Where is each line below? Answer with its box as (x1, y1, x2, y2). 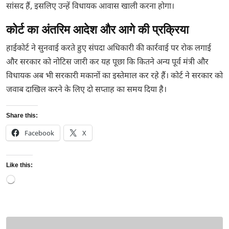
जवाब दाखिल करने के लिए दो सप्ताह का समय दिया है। (6, 85, 167, 96)
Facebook (25, 128, 54, 138)
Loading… (15, 177, 43, 186)
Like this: (6, 162, 33, 169)
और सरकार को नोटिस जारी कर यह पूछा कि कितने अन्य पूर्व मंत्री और (6, 57, 209, 68)
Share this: (6, 112, 38, 120)
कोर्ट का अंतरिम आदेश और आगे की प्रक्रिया (6, 23, 189, 37)
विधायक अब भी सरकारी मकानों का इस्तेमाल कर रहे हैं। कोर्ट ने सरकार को (6, 71, 223, 82)
